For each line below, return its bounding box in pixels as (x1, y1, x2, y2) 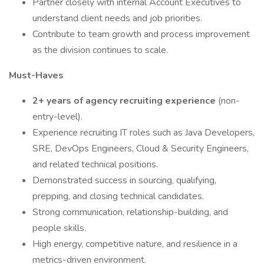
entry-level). (32, 110, 82, 123)
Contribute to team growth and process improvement (32, 28, 250, 41)
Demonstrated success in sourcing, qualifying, (32, 174, 216, 187)
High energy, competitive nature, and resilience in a (32, 237, 237, 250)
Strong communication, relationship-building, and (32, 206, 228, 219)
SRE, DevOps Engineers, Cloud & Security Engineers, (32, 142, 249, 155)
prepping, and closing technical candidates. (32, 190, 204, 203)
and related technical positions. (32, 158, 158, 171)
